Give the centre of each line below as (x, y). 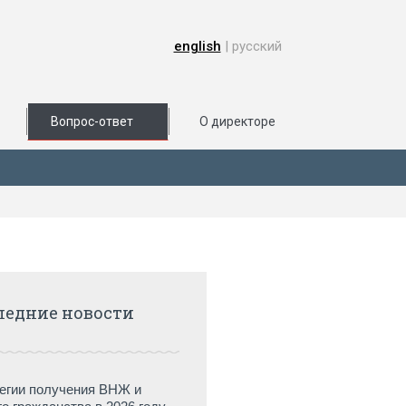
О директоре (237, 121)
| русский (251, 46)
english (197, 46)
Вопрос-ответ (92, 121)
